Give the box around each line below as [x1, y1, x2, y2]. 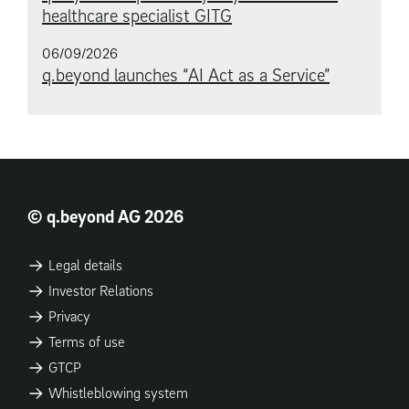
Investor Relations [44, 281, 153, 299]
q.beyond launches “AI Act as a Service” [42, 63, 330, 86]
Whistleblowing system [44, 383, 188, 402]
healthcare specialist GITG [42, 4, 232, 26]
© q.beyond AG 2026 [27, 205, 184, 227]
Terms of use [44, 332, 125, 351]
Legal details [44, 256, 122, 274]
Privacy [44, 307, 90, 325]
